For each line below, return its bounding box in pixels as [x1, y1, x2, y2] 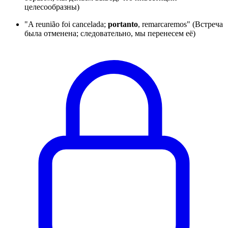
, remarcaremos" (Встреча [138, 19, 223, 28]
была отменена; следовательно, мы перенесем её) [24, 28, 195, 38]
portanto [108, 19, 138, 28]
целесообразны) [24, 2, 79, 11]
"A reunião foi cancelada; [24, 19, 108, 28]
